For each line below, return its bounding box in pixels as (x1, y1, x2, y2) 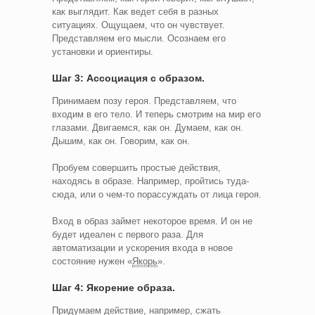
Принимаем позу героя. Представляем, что (52, 95, 236, 106)
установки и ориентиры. (52, 46, 153, 57)
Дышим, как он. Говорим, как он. (52, 135, 190, 146)
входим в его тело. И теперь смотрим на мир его (52, 108, 261, 120)
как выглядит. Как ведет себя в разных (52, 6, 219, 17)
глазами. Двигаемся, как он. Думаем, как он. (52, 122, 243, 133)
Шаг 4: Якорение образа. (52, 281, 175, 293)
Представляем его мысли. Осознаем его (52, 32, 226, 44)
